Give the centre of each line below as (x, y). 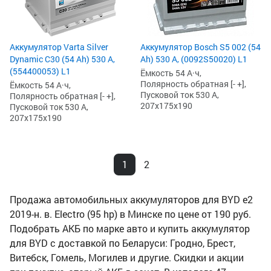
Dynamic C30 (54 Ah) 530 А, (62, 59)
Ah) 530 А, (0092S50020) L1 (194, 59)
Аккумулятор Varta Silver (59, 47)
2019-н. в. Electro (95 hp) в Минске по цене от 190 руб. (130, 214)
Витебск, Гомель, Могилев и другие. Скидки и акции (127, 258)
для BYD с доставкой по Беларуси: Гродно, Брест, (122, 243)
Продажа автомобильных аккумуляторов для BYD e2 (131, 200)
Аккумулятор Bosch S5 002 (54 (201, 47)
